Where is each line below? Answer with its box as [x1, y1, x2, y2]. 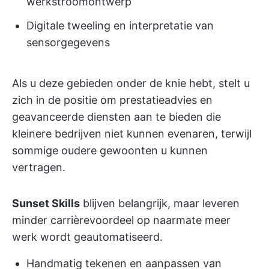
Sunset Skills [12, 197, 80, 210]
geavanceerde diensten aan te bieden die [12, 110, 221, 123]
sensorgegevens [26, 36, 110, 49]
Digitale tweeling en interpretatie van [26, 19, 214, 32]
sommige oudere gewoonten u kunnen [12, 144, 208, 157]
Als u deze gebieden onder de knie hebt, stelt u [12, 77, 250, 89]
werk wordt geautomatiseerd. [12, 231, 163, 243]
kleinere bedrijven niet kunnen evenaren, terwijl [12, 127, 252, 140]
